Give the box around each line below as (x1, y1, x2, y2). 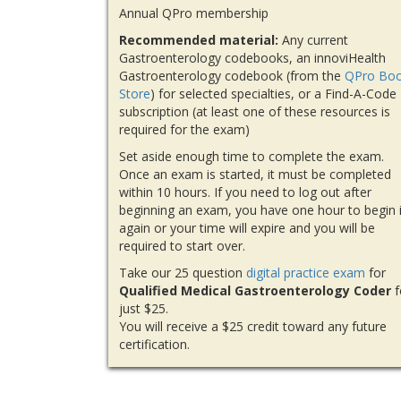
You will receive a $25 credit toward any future (119, 318, 388, 336)
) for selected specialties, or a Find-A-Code (150, 85, 397, 103)
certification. (119, 336, 191, 354)
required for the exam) (119, 121, 251, 139)
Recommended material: (119, 31, 279, 49)
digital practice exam (246, 264, 366, 282)
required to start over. (119, 237, 246, 255)
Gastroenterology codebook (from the (119, 67, 346, 85)
